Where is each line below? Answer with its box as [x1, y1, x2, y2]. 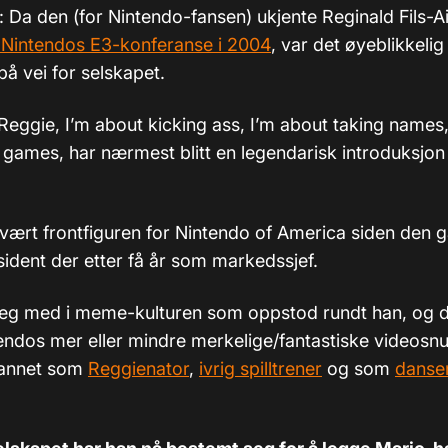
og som [322, 357, 395, 379]
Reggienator [88, 357, 189, 379]
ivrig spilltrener [199, 357, 322, 379]
